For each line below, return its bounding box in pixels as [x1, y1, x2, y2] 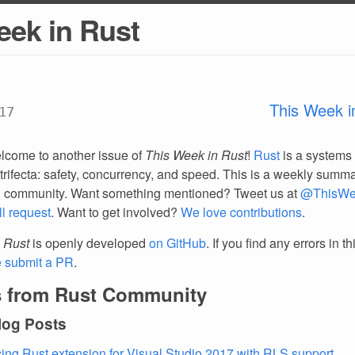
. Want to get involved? [51, 203, 181, 221]
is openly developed [29, 234, 149, 252]
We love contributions [181, 203, 302, 221]
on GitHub [149, 234, 206, 252]
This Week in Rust [145, 146, 247, 164]
